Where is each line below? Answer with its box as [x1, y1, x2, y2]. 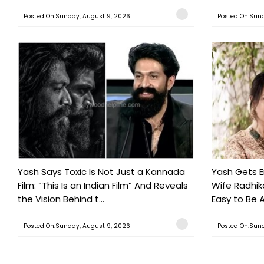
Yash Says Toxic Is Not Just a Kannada [18, 166, 185, 179]
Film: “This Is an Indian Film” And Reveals [18, 179, 188, 192]
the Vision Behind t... [18, 193, 104, 206]
